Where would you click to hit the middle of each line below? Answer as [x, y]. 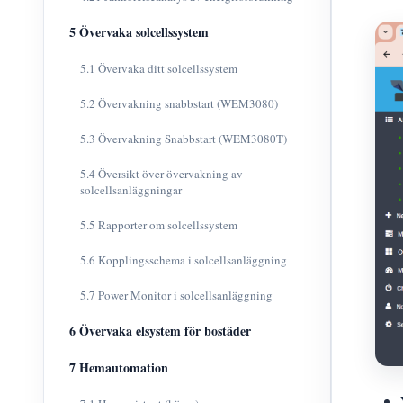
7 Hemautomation [119, 367]
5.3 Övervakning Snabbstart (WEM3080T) [184, 139]
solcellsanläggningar [131, 190]
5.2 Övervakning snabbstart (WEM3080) [179, 103]
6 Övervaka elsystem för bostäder [160, 331]
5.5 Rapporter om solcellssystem [159, 225]
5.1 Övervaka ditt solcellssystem [159, 68]
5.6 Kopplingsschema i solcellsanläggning [184, 260]
